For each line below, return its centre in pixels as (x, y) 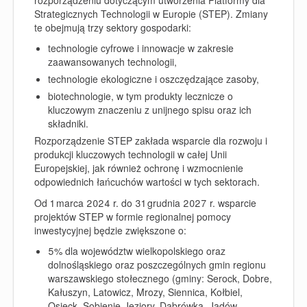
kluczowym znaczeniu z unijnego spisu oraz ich (150, 110)
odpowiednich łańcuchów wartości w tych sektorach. (147, 182)
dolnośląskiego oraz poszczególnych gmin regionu (157, 265)
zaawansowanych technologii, (112, 62)
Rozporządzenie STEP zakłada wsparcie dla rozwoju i (151, 140)
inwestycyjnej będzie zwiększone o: (110, 230)
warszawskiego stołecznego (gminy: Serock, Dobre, (160, 278)
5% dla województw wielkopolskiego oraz (137, 251)
